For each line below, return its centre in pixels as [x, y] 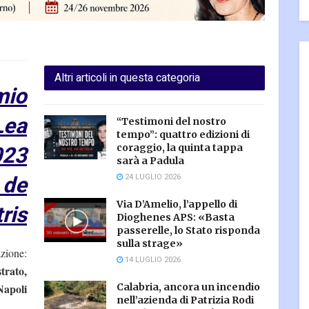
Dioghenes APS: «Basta [176, 217]
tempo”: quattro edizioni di [183, 134]
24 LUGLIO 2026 [152, 177]
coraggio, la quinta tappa [180, 147]
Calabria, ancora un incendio [188, 287]
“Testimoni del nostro [171, 121]
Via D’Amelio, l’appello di [177, 204]
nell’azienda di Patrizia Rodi [185, 300]
